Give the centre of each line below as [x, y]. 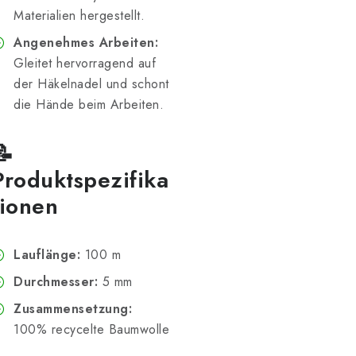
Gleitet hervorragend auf [85, 63]
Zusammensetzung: [73, 309]
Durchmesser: [56, 282]
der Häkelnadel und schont [91, 84]
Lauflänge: [47, 255]
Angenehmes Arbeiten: [86, 43]
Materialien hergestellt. [79, 15]
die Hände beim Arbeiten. [89, 104]
